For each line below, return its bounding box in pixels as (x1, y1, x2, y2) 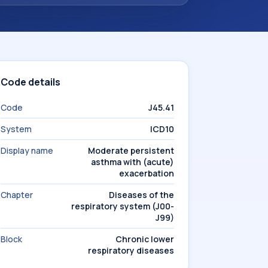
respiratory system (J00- (71, 200, 174, 212)
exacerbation (119, 167, 174, 179)
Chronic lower (115, 233, 174, 245)
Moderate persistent (88, 145, 174, 156)
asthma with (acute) (91, 156, 174, 167)
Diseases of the (109, 189, 174, 200)
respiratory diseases (88, 245, 174, 256)
